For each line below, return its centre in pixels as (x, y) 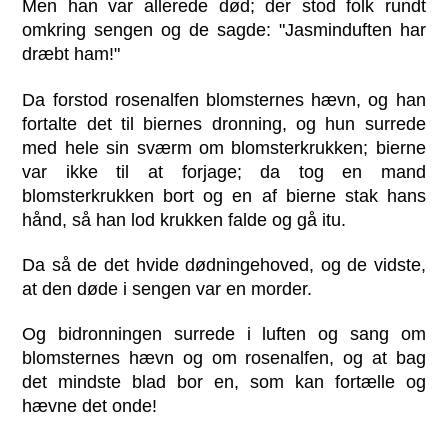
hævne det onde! (90, 405)
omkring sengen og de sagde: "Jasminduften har (224, 30)
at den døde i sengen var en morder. (167, 288)
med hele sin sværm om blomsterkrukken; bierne (224, 147)
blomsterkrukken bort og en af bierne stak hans (224, 195)
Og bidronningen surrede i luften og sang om (224, 333)
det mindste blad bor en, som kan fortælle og (224, 381)
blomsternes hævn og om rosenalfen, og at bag (224, 357)
